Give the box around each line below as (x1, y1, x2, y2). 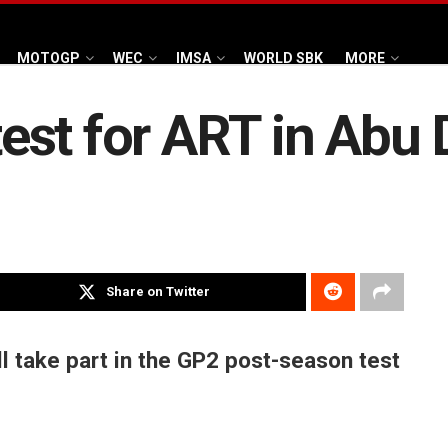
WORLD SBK (244, 49, 323, 66)
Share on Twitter (106, 284, 211, 300)
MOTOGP (17, 49, 80, 66)
